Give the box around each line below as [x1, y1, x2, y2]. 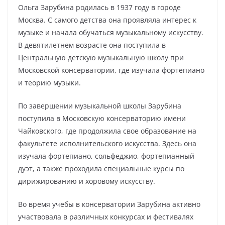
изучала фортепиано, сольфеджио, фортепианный [18, 151, 194, 161]
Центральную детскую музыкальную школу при [18, 53, 184, 62]
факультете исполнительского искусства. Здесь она [18, 139, 196, 148]
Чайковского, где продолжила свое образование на [18, 126, 196, 136]
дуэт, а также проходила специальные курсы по [18, 164, 184, 173]
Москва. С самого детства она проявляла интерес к [18, 15, 196, 25]
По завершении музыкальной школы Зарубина [18, 101, 181, 110]
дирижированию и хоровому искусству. [18, 176, 155, 186]
